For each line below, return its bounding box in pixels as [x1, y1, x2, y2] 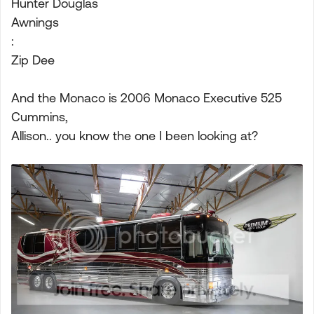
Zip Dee [11, 53, 55, 67]
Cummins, [11, 109, 68, 124]
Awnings [11, 15, 59, 29]
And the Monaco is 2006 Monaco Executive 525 [11, 90, 282, 105]
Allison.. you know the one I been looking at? [11, 128, 258, 143]
